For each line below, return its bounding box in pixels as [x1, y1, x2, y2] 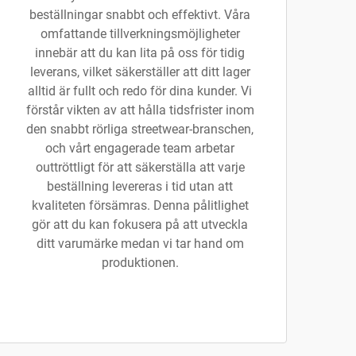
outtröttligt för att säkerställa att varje [35, 160, 245, 175]
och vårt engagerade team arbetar [45, 141, 234, 156]
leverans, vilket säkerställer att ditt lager [29, 64, 250, 79]
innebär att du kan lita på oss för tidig [35, 45, 245, 60]
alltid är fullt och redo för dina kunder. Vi [28, 83, 252, 99]
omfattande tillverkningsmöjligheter [40, 26, 240, 41]
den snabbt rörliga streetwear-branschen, [26, 122, 253, 137]
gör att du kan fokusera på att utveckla [32, 217, 248, 232]
